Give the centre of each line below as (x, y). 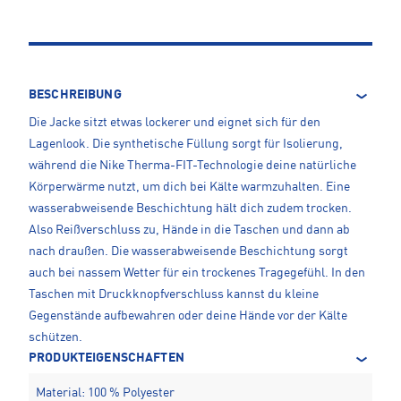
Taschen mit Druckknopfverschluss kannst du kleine (174, 295)
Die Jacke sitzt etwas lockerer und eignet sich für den (175, 123)
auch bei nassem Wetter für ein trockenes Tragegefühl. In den (197, 273)
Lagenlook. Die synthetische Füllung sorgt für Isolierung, (186, 145)
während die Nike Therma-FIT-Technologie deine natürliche (192, 166)
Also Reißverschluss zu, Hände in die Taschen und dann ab (189, 230)
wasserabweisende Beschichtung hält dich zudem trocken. (190, 209)
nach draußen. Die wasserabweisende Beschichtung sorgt (188, 252)
